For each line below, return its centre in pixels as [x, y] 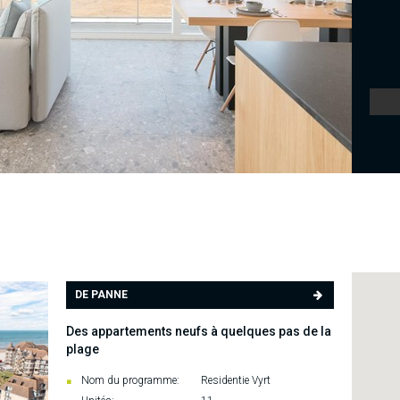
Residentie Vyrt [234, 380]
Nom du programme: [130, 380]
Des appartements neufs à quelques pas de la [199, 331]
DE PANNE [101, 295]
